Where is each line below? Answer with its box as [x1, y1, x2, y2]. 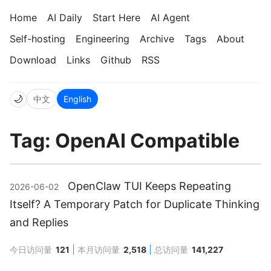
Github [100, 54, 131, 66]
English [64, 94, 91, 104]
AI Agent [151, 11, 190, 24]
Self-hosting [10, 33, 65, 45]
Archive [140, 33, 174, 45]
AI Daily [47, 11, 82, 24]
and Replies [10, 216, 68, 229]
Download [10, 54, 56, 66]
